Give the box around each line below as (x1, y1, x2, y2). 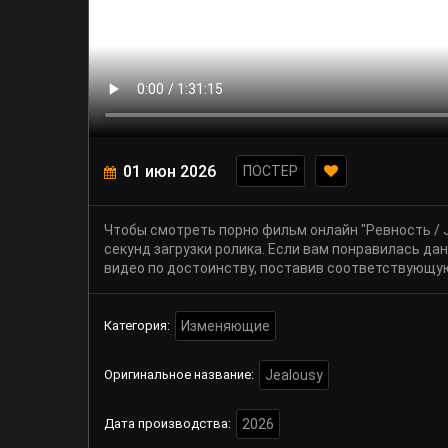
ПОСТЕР (243, 163, 298, 180)
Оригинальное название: (104, 367, 254, 383)
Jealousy (265, 367, 323, 384)
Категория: (104, 318, 170, 334)
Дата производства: (104, 416, 231, 432)
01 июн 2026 (123, 161, 216, 181)
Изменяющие (181, 318, 270, 335)
